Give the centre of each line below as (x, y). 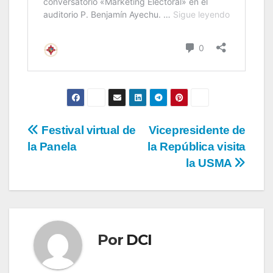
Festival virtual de (87, 130)
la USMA (210, 163)
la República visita (197, 146)
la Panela (52, 146)
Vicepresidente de (197, 130)
